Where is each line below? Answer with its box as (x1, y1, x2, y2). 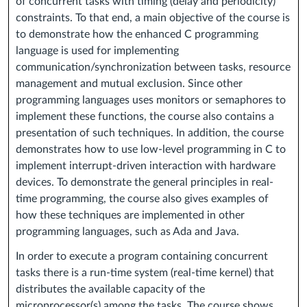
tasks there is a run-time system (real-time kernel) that (16, 267, 274, 279)
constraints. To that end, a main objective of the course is (16, 12, 290, 24)
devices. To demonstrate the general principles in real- (16, 177, 273, 188)
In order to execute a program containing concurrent (16, 251, 268, 262)
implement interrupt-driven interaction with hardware (16, 160, 275, 172)
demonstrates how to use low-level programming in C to (16, 144, 286, 156)
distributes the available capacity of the (16, 284, 205, 295)
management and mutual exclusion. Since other (16, 78, 243, 90)
